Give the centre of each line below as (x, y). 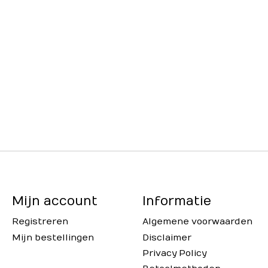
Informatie (176, 202)
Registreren (40, 222)
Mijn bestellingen (53, 237)
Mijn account (54, 202)
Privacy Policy (174, 253)
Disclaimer (167, 237)
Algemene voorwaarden (197, 222)
